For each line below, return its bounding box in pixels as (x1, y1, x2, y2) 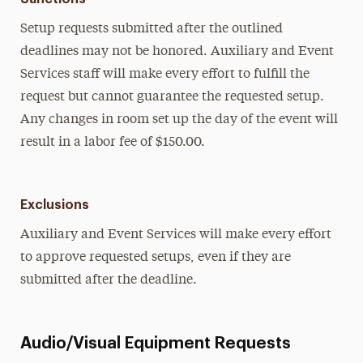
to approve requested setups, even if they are (19, 251, 291, 264)
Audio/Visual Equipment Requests (19, 335, 291, 352)
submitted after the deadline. (19, 274, 197, 287)
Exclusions (19, 199, 89, 211)
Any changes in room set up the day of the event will (19, 113, 338, 126)
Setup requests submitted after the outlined (19, 23, 283, 36)
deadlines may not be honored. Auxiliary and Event (19, 45, 334, 58)
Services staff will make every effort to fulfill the (19, 68, 310, 81)
